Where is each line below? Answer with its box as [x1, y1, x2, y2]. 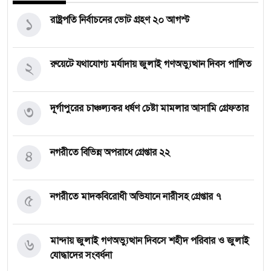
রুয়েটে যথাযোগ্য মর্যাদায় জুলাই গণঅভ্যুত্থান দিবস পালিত [50, 57, 252, 70]
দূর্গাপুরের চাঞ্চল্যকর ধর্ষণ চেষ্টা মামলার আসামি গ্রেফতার [50, 102, 249, 114]
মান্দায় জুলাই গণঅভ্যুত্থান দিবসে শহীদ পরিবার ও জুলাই [50, 234, 249, 247]
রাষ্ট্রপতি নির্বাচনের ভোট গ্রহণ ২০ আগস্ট [50, 13, 190, 26]
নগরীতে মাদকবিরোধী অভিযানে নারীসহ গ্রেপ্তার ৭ [50, 190, 221, 203]
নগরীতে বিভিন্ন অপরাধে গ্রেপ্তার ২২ [50, 146, 170, 158]
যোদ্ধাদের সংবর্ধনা [50, 249, 112, 261]
